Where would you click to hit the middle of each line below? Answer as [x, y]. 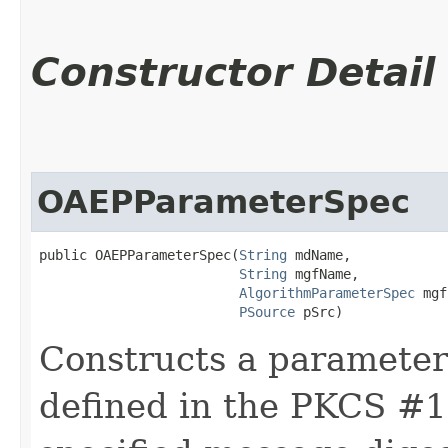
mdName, [319, 254]
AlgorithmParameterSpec [327, 292]
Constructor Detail [233, 72]
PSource [267, 311]
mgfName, [323, 273]
